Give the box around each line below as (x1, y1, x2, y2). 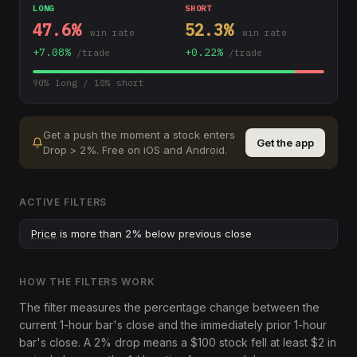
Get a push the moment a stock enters (43, 128, 235, 141)
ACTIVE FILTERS (19, 196, 108, 208)
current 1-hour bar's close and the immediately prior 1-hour (19, 318, 327, 331)
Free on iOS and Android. (102, 143, 227, 156)
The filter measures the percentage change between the (19, 300, 320, 314)
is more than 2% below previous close (57, 227, 252, 240)
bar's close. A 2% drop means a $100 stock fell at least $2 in (19, 335, 336, 349)
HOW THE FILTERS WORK (19, 276, 156, 288)
